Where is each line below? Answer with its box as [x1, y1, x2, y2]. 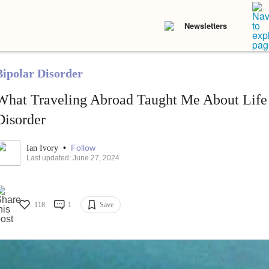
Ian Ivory [26, 144, 61, 153]
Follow [70, 143, 95, 153]
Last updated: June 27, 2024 [26, 154, 119, 163]
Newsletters [184, 20, 227, 31]
